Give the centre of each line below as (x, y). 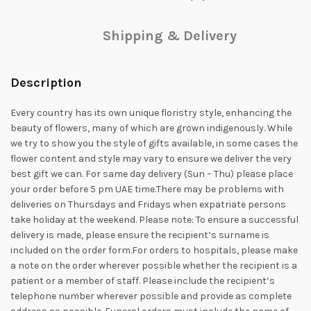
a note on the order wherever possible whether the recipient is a (154, 265)
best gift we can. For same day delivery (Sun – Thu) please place (152, 174)
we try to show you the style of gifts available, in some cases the (154, 143)
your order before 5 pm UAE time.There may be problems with (147, 189)
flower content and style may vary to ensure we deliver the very (151, 158)
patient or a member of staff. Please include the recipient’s (143, 280)
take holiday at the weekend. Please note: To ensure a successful (154, 219)
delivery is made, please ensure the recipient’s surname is (140, 235)
